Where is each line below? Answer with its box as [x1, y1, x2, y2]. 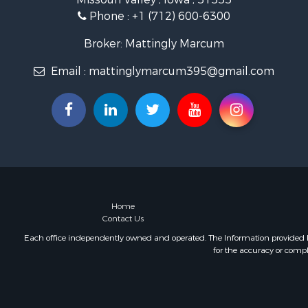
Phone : [87, 9, 132, 24]
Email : [48, 64, 89, 79]
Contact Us [102, 212, 144, 224]
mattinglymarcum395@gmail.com [89, 64, 274, 79]
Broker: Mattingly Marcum [84, 36, 224, 52]
